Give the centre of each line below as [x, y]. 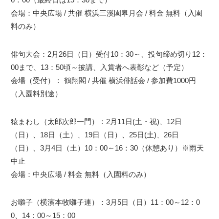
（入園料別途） [37, 93]
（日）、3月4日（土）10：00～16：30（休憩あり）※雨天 [108, 148]
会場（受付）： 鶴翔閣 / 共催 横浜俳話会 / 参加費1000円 [104, 80]
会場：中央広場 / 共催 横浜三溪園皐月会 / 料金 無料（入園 [107, 13]
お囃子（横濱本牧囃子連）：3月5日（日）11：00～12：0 [106, 202]
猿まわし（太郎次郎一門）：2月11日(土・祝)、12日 [97, 121]
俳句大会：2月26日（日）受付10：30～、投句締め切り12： [109, 54]
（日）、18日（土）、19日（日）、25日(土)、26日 [95, 134]
